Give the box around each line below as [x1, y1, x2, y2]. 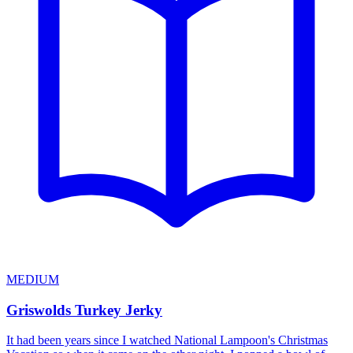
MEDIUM [6, 273, 59, 286]
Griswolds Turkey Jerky [6, 301, 162, 318]
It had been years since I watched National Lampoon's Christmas [6, 333, 328, 347]
